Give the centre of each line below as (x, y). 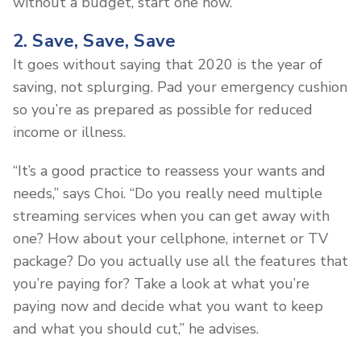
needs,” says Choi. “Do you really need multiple (168, 193)
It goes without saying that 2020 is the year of (168, 64)
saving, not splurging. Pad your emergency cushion (180, 87)
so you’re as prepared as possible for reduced (163, 109)
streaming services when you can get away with (171, 216)
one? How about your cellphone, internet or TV (170, 238)
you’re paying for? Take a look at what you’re (161, 283)
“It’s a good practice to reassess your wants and (169, 170)
